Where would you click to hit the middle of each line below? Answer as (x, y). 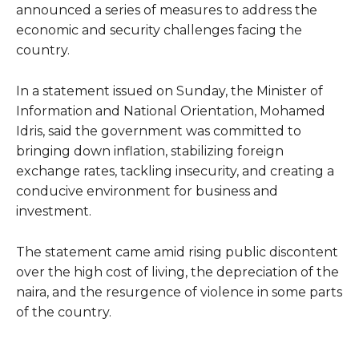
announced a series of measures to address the (167, 10)
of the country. (64, 312)
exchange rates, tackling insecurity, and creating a (175, 171)
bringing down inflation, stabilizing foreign (150, 151)
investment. (54, 211)
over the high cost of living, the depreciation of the (177, 272)
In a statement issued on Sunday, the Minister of (169, 91)
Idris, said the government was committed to (159, 131)
